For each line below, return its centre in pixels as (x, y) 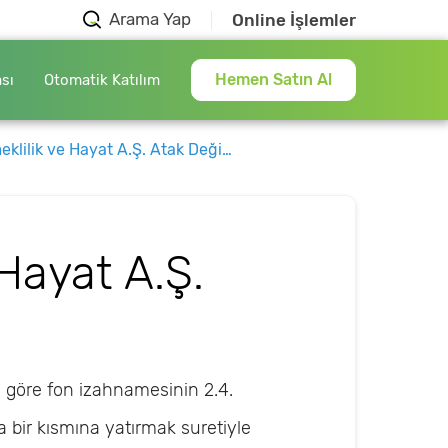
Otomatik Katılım (102, 80)
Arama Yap (150, 19)
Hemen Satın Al (273, 79)
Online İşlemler (294, 20)
